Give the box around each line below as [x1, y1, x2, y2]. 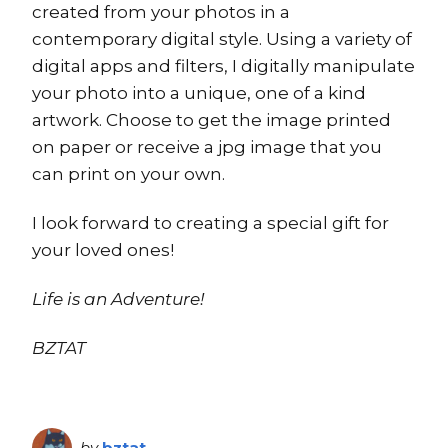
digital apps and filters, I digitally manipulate [32, 55, 415, 76]
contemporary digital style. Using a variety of [32, 28, 412, 49]
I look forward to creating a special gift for [32, 212, 389, 233]
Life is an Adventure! [32, 288, 204, 309]
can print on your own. [32, 163, 225, 184]
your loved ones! [32, 239, 174, 260]
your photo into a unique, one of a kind [32, 82, 366, 103]
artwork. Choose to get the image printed [32, 109, 391, 130]
